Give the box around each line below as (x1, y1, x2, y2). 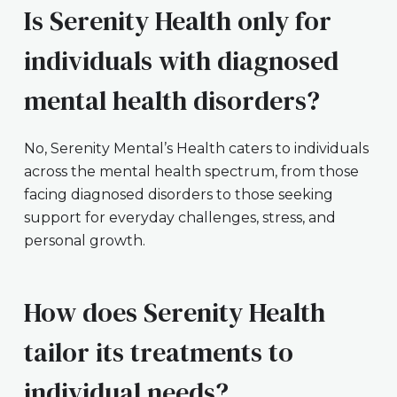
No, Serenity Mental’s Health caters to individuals (23, 140, 369, 158)
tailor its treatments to (23, 334, 293, 371)
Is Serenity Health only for (23, 3, 331, 40)
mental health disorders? (23, 82, 320, 120)
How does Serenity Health (23, 294, 325, 331)
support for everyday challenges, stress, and (23, 209, 336, 227)
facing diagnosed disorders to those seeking (23, 186, 333, 204)
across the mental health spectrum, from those (23, 163, 359, 181)
